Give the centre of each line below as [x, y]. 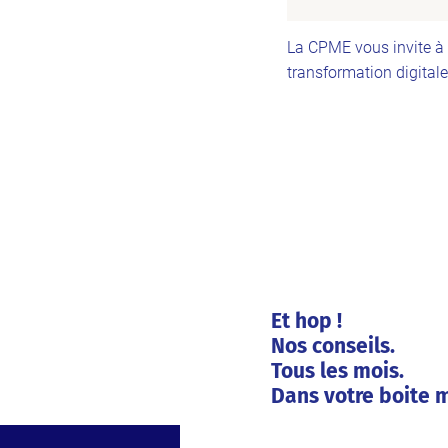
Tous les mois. [337, 371]
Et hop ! [306, 321]
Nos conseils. [332, 346]
